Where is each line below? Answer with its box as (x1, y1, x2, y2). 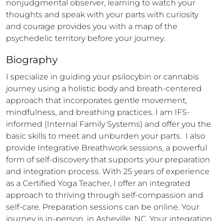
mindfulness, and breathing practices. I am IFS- (6, 108, 190, 117)
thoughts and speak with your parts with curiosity (6, 10, 198, 19)
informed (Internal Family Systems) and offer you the (6, 119, 211, 129)
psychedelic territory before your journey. (6, 34, 165, 43)
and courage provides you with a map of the (6, 22, 178, 31)
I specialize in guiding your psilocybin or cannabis (6, 72, 199, 81)
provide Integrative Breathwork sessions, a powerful (6, 143, 207, 152)
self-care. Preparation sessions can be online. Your (6, 202, 199, 212)
